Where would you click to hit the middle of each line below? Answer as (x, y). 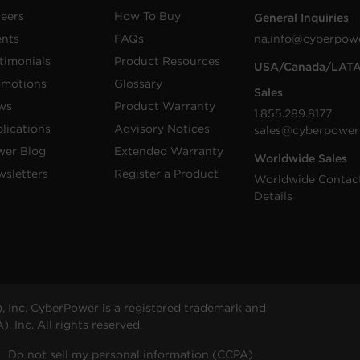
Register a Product (166, 174)
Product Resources (167, 61)
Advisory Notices (162, 129)
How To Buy (147, 16)
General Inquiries (302, 18)
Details (274, 196)
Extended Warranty (168, 151)
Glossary (138, 84)
